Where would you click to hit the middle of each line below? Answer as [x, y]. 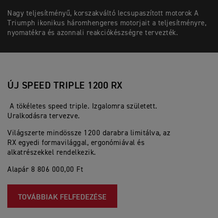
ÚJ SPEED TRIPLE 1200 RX [65, 86]
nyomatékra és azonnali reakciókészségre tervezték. [94, 33]
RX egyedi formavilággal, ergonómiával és [76, 143]
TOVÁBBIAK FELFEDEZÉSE [62, 198]
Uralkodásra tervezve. [45, 116]
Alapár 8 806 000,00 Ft [45, 170]
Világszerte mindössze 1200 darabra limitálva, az [89, 133]
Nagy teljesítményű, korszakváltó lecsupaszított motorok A [103, 13]
